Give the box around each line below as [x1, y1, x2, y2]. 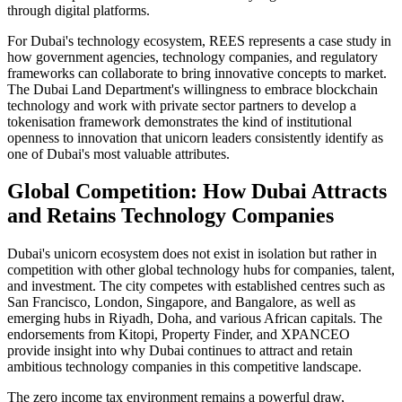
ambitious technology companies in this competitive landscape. [7, 359, 362, 375]
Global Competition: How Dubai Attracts [7, 179, 387, 204]
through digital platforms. [7, 2, 150, 18]
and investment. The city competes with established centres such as [7, 278, 385, 294]
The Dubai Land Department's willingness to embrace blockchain [7, 81, 378, 97]
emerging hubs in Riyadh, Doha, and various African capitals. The [7, 310, 382, 327]
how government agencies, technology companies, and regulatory [7, 48, 378, 65]
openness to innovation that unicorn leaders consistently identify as [7, 129, 383, 145]
